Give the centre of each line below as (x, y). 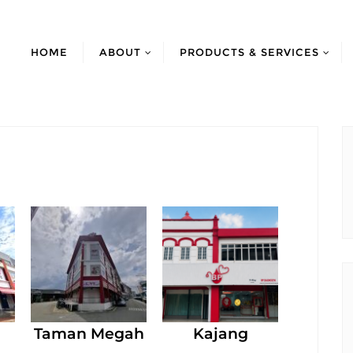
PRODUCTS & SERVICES (249, 52)
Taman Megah (89, 333)
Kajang (220, 333)
